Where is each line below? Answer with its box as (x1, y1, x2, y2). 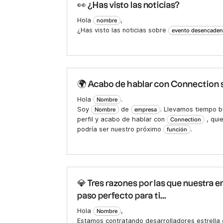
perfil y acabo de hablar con (77, 115, 167, 123)
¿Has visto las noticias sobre (77, 26, 169, 34)
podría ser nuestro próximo (77, 125, 164, 133)
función (167, 126, 188, 133)
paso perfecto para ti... (77, 192, 167, 201)
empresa (134, 106, 157, 113)
